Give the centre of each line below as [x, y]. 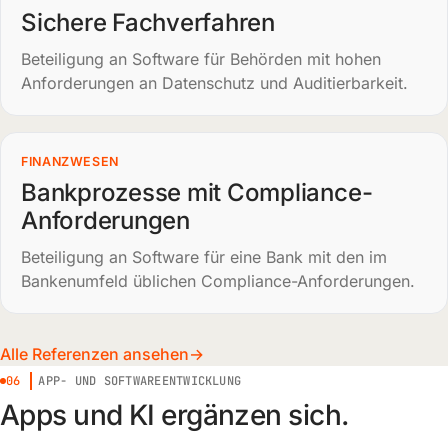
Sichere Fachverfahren [148, 22]
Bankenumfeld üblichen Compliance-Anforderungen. [218, 281]
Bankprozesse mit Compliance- [197, 192]
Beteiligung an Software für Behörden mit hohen [201, 59]
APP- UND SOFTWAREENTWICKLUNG [140, 381]
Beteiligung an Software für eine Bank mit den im [204, 257]
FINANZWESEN [70, 161]
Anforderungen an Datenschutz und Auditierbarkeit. [214, 83]
